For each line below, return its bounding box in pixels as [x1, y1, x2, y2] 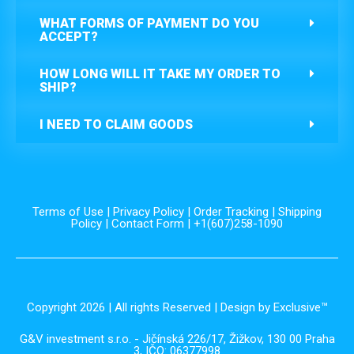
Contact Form [111, 217, 184, 232]
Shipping [278, 205, 322, 220]
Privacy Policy [113, 205, 184, 220]
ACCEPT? [40, 29, 98, 45]
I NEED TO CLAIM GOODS [40, 117, 193, 133]
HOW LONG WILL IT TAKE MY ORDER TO [40, 66, 281, 82]
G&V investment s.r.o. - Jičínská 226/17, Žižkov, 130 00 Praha [19, 332, 335, 347]
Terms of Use [32, 205, 104, 220]
